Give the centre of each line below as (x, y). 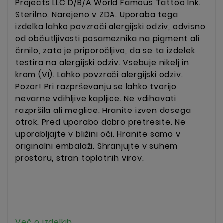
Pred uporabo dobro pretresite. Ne (114, 122)
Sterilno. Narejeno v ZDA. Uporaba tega (97, 15)
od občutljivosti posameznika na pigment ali (108, 39)
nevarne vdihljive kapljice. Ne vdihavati (96, 99)
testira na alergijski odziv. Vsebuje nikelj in (102, 63)
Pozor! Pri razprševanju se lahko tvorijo (96, 87)
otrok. (27, 122)
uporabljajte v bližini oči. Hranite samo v (98, 134)
